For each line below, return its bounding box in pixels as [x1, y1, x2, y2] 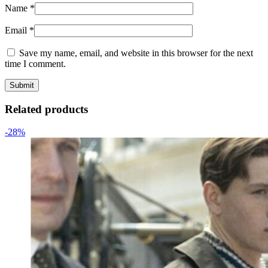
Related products [5, 102, 88, 115]
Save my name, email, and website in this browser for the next [19, 48, 253, 59]
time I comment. [5, 59, 66, 69]
